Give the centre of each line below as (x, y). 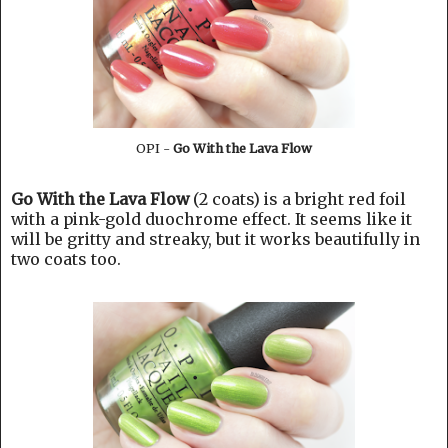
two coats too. (66, 258)
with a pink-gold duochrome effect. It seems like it (211, 218)
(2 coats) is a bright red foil (297, 198)
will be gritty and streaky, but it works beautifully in (215, 238)
